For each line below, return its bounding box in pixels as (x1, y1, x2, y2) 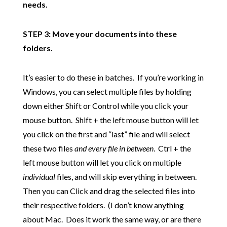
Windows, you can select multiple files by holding (22, 87, 192, 97)
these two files (22, 143, 74, 154)
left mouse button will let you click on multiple (22, 158, 181, 168)
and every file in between (74, 143, 154, 154)
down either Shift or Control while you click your (22, 101, 188, 111)
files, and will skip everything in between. (56, 172, 198, 182)
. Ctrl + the (153, 143, 191, 154)
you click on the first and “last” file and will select (22, 129, 190, 139)
